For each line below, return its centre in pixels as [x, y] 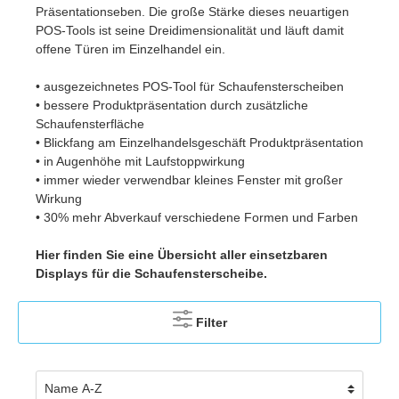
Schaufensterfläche [90, 123]
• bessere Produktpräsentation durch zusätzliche [172, 105]
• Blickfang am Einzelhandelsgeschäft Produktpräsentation [199, 142]
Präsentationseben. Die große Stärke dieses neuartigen [192, 11]
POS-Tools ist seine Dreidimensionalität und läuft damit [190, 30]
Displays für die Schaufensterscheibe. [151, 273]
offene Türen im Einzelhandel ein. [130, 49]
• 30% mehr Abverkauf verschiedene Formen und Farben [197, 217]
